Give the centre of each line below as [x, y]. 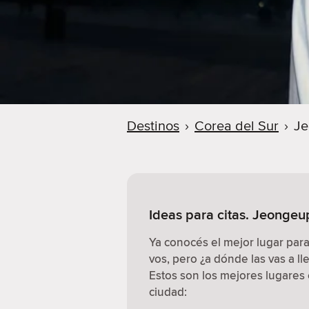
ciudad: [168, 292]
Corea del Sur [237, 126]
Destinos [153, 126]
